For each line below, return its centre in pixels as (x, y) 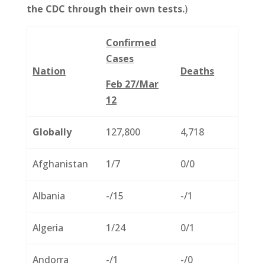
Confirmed (131, 42)
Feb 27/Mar (132, 84)
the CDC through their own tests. (105, 9)
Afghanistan (61, 164)
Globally (52, 132)
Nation (49, 71)
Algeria (48, 227)
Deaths (198, 71)
